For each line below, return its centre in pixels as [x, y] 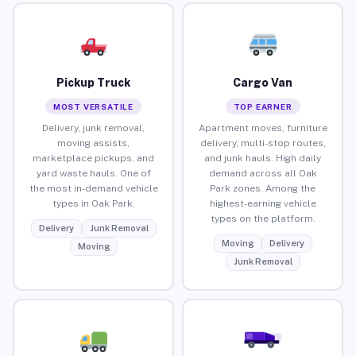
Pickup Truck [93, 82]
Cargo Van [263, 82]
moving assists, [93, 143]
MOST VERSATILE [93, 106]
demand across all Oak [263, 173]
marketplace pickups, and [93, 158]
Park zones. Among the [263, 188]
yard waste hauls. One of [93, 173]
